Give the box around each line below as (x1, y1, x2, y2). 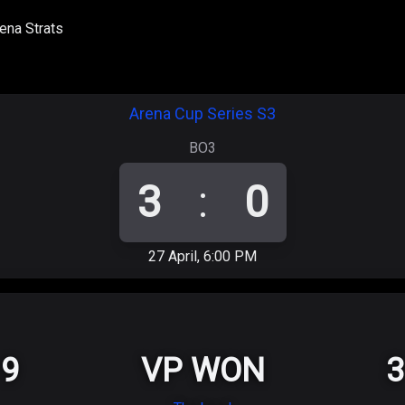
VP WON (140, 352, 265, 390)
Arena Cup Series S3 (129, 104, 276, 123)
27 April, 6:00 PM (148, 248, 257, 265)
